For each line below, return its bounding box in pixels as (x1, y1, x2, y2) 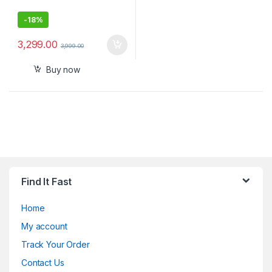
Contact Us (21, 257, 64, 268)
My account (21, 221, 67, 232)
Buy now (46, 64, 80, 75)
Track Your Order (21, 239, 90, 250)
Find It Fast (21, 175, 72, 188)
